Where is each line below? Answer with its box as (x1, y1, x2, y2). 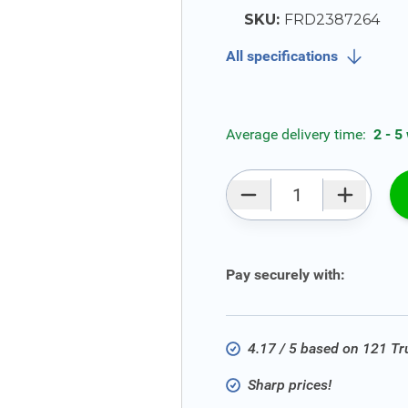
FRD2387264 (284, 11, 380, 28)
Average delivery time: (226, 126, 370, 143)
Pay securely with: (226, 266, 345, 283)
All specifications (226, 47, 338, 65)
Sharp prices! (248, 376, 331, 393)
